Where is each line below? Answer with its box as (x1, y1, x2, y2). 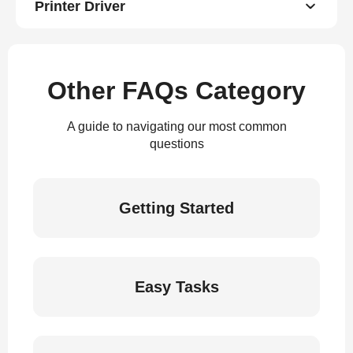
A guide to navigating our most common (66, 120, 287, 133)
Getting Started (119, 199, 234, 217)
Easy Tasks (134, 278, 219, 295)
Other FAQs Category (47, 76, 306, 105)
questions (149, 137, 204, 150)
